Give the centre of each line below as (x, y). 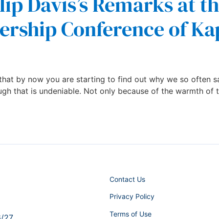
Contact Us (127, 179)
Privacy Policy (132, 197)
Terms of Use (131, 214)
